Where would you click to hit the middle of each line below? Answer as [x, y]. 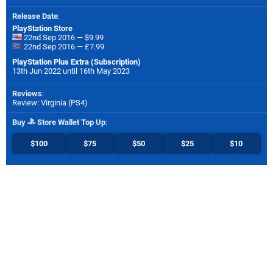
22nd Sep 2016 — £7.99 [63, 46]
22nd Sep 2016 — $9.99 [63, 37]
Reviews [27, 93]
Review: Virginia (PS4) [50, 102]
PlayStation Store [42, 28]
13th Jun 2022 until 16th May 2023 [71, 71]
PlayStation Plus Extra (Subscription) [76, 62]
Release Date [35, 16]
